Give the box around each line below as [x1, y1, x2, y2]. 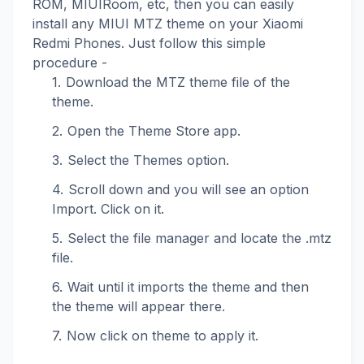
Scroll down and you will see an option [68, 180, 309, 197]
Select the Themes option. [67, 151, 229, 168]
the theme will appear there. [52, 297, 225, 314]
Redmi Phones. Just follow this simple [32, 34, 266, 51]
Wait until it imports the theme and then [67, 278, 309, 295]
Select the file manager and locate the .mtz [67, 229, 331, 246]
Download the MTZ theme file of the [66, 73, 290, 90]
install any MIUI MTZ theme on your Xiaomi [32, 15, 303, 32]
